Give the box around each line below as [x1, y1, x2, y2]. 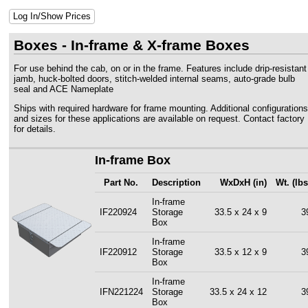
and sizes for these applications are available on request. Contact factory [13, 113, 305, 124]
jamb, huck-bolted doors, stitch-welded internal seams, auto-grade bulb [13, 73, 295, 84]
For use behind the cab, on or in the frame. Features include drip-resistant [13, 63, 307, 74]
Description [151, 177, 201, 188]
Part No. [104, 177, 138, 188]
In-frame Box [95, 153, 170, 168]
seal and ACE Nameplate [13, 83, 113, 94]
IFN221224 [99, 286, 143, 297]
